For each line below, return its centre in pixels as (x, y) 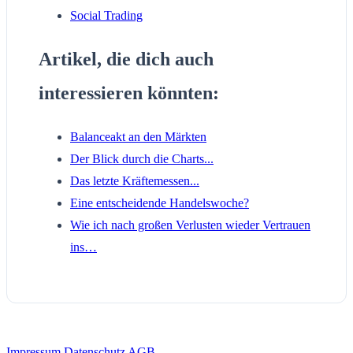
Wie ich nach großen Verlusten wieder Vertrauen (190, 225)
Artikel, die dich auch (126, 59)
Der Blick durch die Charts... (142, 159)
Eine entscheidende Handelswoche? (160, 203)
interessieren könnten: (129, 93)
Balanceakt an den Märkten (138, 137)
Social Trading (106, 16)
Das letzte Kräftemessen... (135, 181)
